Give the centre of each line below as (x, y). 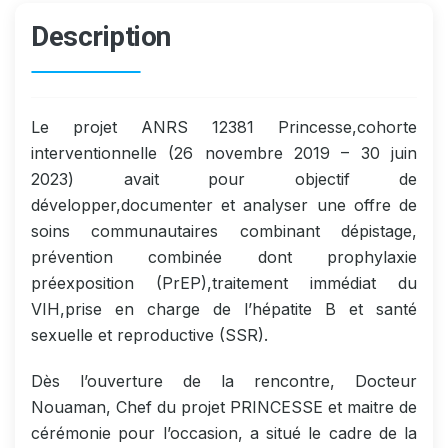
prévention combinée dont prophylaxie (224, 256)
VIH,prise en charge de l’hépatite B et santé (224, 308)
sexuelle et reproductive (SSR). (149, 334)
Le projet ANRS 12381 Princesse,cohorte (224, 126)
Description (101, 36)
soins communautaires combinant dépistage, (224, 230)
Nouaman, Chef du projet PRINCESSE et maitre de (224, 406)
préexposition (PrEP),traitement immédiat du (224, 282)
